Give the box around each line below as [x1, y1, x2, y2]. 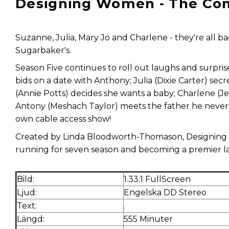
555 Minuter [124, 214, 173, 224]
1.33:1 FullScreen [124, 174, 191, 184]
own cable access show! [15, 114, 111, 124]
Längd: [17, 214, 44, 224]
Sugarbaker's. [15, 45, 71, 55]
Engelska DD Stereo [124, 187, 207, 197]
